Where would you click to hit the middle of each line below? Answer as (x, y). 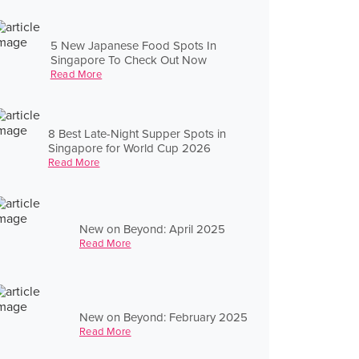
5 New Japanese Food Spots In (133, 45)
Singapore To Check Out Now (128, 60)
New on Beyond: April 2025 (152, 229)
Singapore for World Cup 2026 (129, 148)
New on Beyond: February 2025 (163, 317)
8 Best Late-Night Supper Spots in (137, 133)
